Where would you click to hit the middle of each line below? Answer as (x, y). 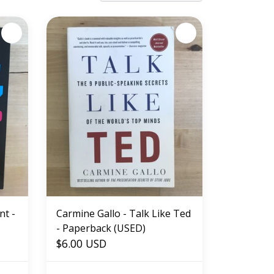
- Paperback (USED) (101, 228)
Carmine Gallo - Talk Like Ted (123, 214)
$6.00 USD (81, 244)
